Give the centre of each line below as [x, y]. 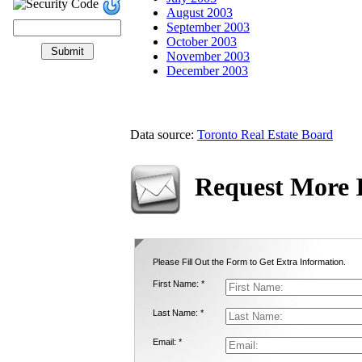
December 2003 [207, 71]
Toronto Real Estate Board [265, 135]
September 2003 [208, 27]
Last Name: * [178, 313]
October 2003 [202, 42]
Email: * [167, 342]
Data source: [164, 135]
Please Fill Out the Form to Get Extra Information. [249, 262]
